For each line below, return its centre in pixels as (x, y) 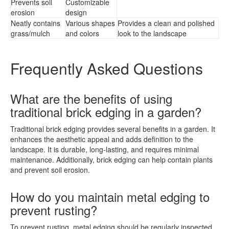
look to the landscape (152, 33)
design (76, 12)
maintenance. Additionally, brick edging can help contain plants (111, 159)
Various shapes (90, 23)
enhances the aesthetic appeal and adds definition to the (102, 139)
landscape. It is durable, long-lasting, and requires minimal (105, 149)
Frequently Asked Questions (107, 68)
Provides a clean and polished (166, 23)
